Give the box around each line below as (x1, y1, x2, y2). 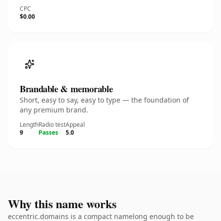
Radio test (38, 120, 66, 129)
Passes (38, 128, 58, 137)
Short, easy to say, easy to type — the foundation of (20, 95, 189, 105)
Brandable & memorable (20, 82, 113, 95)
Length (20, 120, 38, 129)
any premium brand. (20, 105, 88, 114)
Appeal (66, 120, 85, 129)
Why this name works (8, 195, 116, 212)
